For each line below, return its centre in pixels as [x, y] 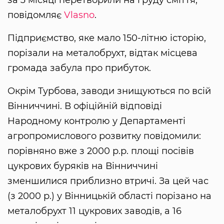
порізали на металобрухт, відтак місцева [102, 53]
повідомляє [36, 15]
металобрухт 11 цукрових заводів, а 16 [94, 211]
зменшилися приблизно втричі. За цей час [108, 181]
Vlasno [79, 15]
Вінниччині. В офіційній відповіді [85, 106]
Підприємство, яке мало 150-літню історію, [107, 38]
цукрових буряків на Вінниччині [83, 166]
